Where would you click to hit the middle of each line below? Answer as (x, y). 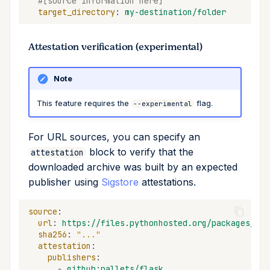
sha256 (52, 234)
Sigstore (120, 182)
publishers (72, 257)
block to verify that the (140, 152)
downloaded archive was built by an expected (133, 167)
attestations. (167, 182)
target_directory (77, 12)
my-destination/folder (175, 12)
